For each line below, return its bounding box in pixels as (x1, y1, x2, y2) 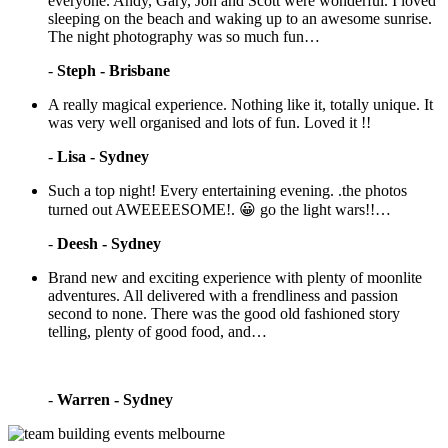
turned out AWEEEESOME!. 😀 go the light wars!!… (48, 200, 391, 218)
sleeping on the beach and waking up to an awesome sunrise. (48, 9, 432, 27)
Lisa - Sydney (57, 147, 149, 165)
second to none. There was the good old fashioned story (48, 304, 400, 322)
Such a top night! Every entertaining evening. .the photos (48, 181, 407, 199)
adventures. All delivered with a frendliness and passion (48, 286, 398, 304)
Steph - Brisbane (57, 61, 170, 79)
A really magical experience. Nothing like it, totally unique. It (48, 95, 433, 113)
